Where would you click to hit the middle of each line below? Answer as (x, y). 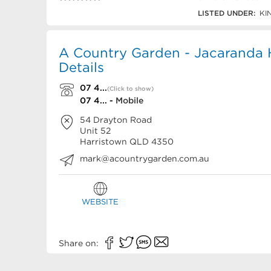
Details (81, 67)
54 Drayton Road (116, 120)
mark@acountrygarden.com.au (145, 158)
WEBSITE (100, 202)
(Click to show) (130, 89)
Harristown (103, 142)
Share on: (80, 243)
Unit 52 (95, 131)
